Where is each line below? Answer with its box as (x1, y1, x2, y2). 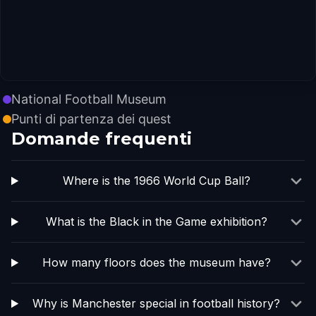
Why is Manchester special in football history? (32, 296, 281, 310)
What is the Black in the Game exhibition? (45, 214, 267, 229)
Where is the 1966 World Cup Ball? (62, 174, 250, 188)
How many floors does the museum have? (42, 255, 271, 269)
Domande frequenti (11, 128, 192, 149)
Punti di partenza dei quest (11, 111, 171, 126)
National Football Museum (11, 92, 166, 107)
